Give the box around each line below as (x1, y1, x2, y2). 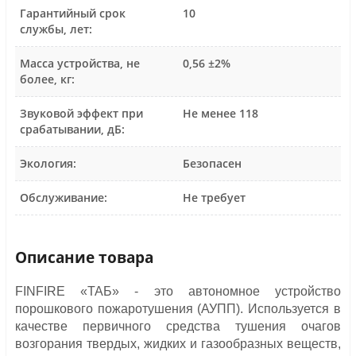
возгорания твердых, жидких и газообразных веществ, (14, 336, 342, 350)
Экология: (19, 155, 76, 171)
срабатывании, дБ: (19, 121, 125, 137)
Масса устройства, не (19, 55, 140, 71)
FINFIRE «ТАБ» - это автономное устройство (14, 284, 342, 298)
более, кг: (19, 71, 75, 87)
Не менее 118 (182, 105, 258, 121)
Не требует (182, 189, 246, 205)
